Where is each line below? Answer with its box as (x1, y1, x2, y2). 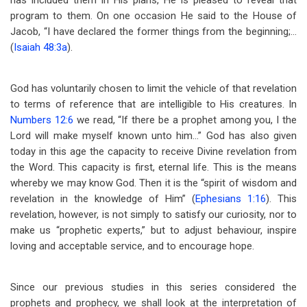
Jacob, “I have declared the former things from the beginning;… (10, 25, 297, 38)
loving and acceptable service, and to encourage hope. (10, 240, 254, 252)
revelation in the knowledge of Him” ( (10, 193, 195, 205)
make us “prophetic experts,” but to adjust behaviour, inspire (10, 224, 297, 236)
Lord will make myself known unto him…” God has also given (10, 130, 297, 142)
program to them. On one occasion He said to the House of (10, 10, 297, 22)
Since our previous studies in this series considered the (10, 281, 297, 293)
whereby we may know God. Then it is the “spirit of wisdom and (10, 177, 297, 189)
